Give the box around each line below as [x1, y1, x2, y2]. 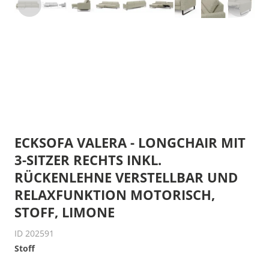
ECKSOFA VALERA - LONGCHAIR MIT [14, 133, 246, 151]
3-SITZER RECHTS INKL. [14, 151, 162, 169]
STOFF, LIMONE [14, 203, 115, 221]
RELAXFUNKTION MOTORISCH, [14, 186, 215, 204]
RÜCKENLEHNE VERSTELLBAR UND [14, 168, 238, 186]
